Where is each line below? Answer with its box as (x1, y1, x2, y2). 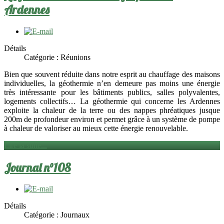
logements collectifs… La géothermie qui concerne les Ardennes (4, 96, 220, 105)
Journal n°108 (4, 159, 70, 175)
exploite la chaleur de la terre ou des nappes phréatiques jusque (4, 105, 220, 114)
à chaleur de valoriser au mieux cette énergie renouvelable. (4, 123, 188, 132)
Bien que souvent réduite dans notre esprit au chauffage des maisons (4, 69, 220, 78)
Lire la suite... (4, 140, 47, 149)
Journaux (60, 210, 89, 219)
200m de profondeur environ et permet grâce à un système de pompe (4, 114, 220, 123)
